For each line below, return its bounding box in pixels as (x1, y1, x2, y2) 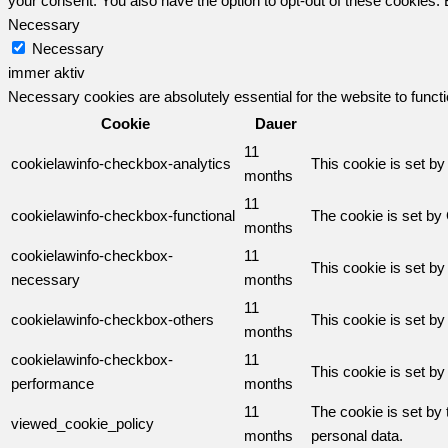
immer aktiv (8, 63, 85, 81)
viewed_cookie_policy (11, 414, 154, 432)
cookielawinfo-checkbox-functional (11, 206, 235, 224)
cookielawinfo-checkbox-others (11, 310, 214, 328)
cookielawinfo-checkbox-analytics (11, 154, 231, 172)
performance (11, 374, 94, 392)
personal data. (311, 426, 403, 444)
